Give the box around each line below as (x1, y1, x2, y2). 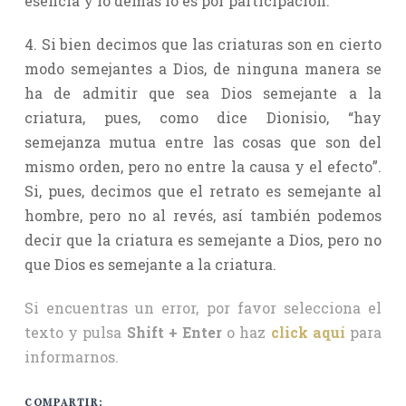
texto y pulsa (24, 322, 127, 342)
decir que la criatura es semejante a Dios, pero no (24, 229, 382, 249)
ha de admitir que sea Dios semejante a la (24, 82, 382, 102)
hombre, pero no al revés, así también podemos (24, 205, 382, 225)
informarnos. (24, 346, 119, 366)
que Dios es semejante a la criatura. (24, 254, 276, 274)
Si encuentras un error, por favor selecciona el (24, 297, 382, 317)
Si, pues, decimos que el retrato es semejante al (24, 180, 382, 200)
